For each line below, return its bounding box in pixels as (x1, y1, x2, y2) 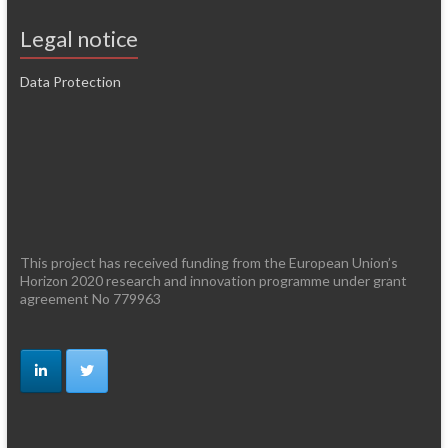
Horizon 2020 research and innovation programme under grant (19, 271, 407, 289)
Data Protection (19, 72, 121, 90)
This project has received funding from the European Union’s (19, 253, 398, 271)
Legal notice (19, 24, 138, 52)
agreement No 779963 (19, 289, 161, 307)
